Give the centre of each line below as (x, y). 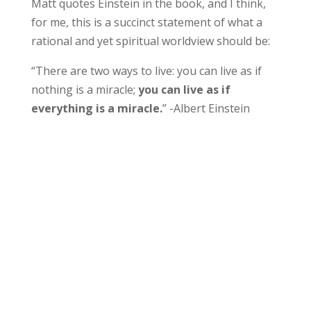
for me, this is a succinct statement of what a (146, 22)
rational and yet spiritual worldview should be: (150, 41)
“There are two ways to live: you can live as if (146, 71)
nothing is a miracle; (84, 90)
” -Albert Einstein (206, 108)
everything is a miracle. (96, 108)
